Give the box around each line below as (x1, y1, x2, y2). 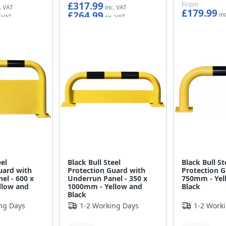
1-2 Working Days (80, 201, 139, 211)
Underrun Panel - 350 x (68, 174, 148, 184)
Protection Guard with (68, 165, 146, 176)
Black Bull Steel (68, 157, 121, 167)
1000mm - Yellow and (68, 182, 143, 192)
